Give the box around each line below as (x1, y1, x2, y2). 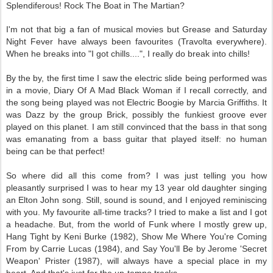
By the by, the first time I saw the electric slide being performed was (6, 73, 267, 83)
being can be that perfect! (6, 146, 105, 156)
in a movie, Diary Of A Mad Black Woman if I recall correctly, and (6, 85, 267, 95)
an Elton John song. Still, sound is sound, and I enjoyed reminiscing (6, 195, 267, 205)
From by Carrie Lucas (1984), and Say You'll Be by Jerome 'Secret (6, 244, 267, 253)
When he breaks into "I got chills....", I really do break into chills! (6, 49, 250, 58)
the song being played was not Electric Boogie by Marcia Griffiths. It (6, 97, 267, 107)
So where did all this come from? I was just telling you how (6, 171, 267, 180)
